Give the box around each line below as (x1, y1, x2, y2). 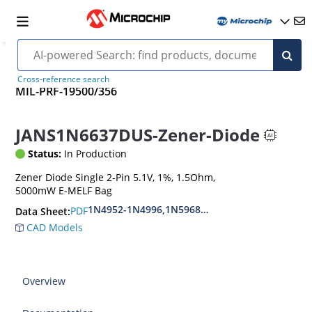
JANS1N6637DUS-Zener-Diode (15, 123, 260, 147)
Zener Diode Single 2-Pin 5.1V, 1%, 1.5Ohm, (15, 170, 216, 184)
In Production (61, 146, 127, 160)
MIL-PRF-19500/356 (15, 84, 118, 100)
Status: (28, 146, 62, 160)
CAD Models (24, 220, 84, 234)
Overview (22, 274, 66, 288)
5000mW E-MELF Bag (15, 183, 113, 197)
